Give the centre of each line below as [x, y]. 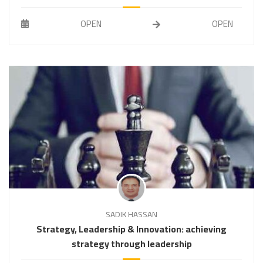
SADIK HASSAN [131, 214]
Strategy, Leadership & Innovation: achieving [131, 229]
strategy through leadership [131, 243]
